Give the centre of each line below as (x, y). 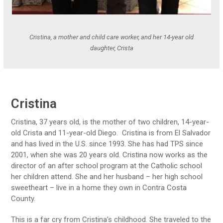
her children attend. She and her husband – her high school (107, 176)
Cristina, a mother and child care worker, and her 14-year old (111, 37)
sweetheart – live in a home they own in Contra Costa (99, 187)
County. (23, 198)
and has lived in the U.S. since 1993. (70, 144)
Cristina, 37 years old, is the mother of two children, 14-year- (110, 122)
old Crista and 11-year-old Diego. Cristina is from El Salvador (111, 133)
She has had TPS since (166, 144)
